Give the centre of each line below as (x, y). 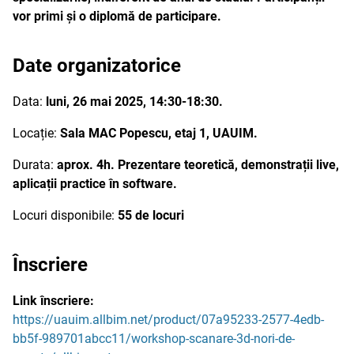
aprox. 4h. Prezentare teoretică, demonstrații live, (198, 165)
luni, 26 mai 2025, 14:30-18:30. (134, 102)
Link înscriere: (53, 301)
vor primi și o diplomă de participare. (117, 16)
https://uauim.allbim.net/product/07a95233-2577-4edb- (168, 320)
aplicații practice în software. (95, 184)
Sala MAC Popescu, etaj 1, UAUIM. (159, 133)
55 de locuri (151, 215)
